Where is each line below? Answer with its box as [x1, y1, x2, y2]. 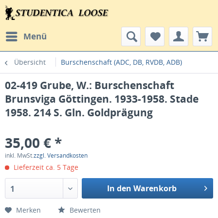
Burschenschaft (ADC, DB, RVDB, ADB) [61, 57, 182, 67]
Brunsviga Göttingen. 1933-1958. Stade [5, 92, 199, 106]
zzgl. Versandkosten [34, 151, 88, 160]
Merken [16, 205, 41, 215]
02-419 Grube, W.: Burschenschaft [5, 78, 174, 92]
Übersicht [14, 57, 46, 67]
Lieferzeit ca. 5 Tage [12, 163, 78, 172]
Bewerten [68, 205, 101, 215]
